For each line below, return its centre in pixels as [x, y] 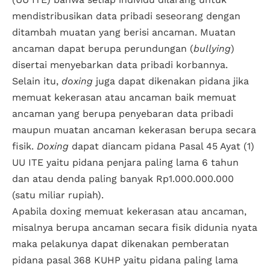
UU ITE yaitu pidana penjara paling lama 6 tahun [125, 163]
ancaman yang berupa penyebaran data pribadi [123, 114]
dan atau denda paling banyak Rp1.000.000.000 [123, 179]
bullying [212, 49]
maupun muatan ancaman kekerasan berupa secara [134, 130]
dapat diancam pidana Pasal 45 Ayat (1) [162, 146]
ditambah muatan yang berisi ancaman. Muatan [124, 33]
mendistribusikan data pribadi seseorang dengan [126, 16]
